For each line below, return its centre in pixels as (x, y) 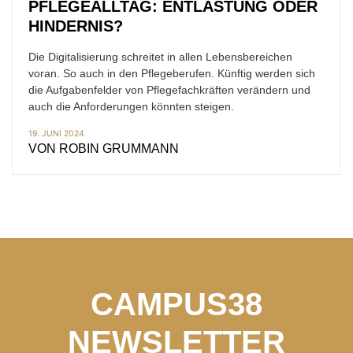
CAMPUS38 (176, 304)
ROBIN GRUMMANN (119, 149)
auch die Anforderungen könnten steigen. (131, 106)
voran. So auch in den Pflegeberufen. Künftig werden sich (172, 73)
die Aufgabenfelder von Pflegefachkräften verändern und (169, 90)
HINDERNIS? (76, 26)
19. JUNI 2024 (56, 134)
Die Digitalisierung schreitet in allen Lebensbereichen (160, 57)
